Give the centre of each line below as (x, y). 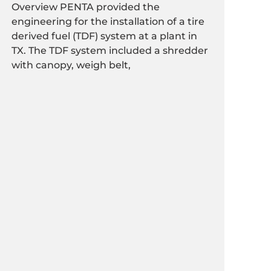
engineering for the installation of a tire (108, 22)
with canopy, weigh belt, (71, 65)
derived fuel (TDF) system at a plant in (105, 36)
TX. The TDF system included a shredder (110, 51)
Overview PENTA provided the (86, 7)
